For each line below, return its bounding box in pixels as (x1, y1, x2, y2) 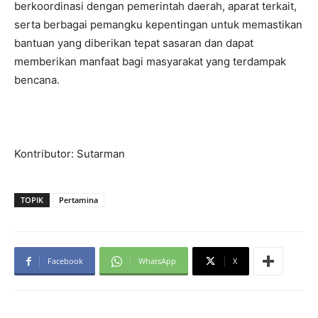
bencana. (14, 73, 60, 87)
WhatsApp (138, 256, 176, 267)
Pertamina (59, 194, 98, 206)
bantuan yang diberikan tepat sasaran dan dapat (14, 36, 253, 50)
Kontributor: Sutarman (14, 147, 125, 161)
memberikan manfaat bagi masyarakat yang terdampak (14, 55, 286, 69)
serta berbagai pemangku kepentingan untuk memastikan (14, 18, 302, 32)
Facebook (48, 256, 83, 267)
